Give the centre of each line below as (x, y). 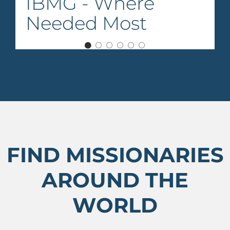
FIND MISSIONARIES (115, 155)
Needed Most (86, 23)
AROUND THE (115, 180)
